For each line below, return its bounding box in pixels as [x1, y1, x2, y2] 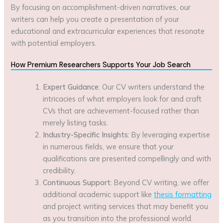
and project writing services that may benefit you [43, 202, 209, 212]
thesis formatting [154, 190, 212, 200]
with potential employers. [11, 38, 97, 48]
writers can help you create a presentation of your [11, 14, 180, 24]
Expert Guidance [43, 82, 99, 92]
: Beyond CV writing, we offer [111, 178, 210, 188]
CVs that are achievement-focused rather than [43, 106, 200, 116]
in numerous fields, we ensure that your [43, 142, 174, 152]
